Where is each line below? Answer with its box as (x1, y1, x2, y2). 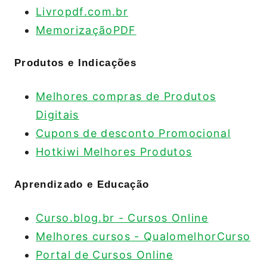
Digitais (36, 108, 79, 121)
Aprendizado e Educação (14, 179, 150, 190)
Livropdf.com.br (36, 5, 128, 18)
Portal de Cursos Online (36, 249, 173, 261)
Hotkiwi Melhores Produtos (36, 145, 193, 158)
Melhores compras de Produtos (36, 90, 216, 103)
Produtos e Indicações (14, 57, 136, 69)
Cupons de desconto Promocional (36, 127, 231, 139)
